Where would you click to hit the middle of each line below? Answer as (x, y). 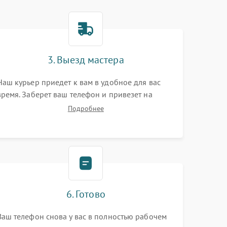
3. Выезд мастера (86, 60)
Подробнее (86, 108)
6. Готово (86, 194)
